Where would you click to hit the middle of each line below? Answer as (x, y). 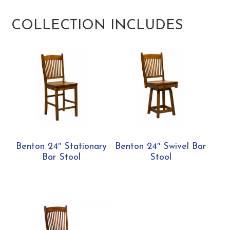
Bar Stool (61, 158)
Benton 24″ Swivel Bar (161, 147)
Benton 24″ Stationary (61, 147)
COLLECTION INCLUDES (98, 26)
